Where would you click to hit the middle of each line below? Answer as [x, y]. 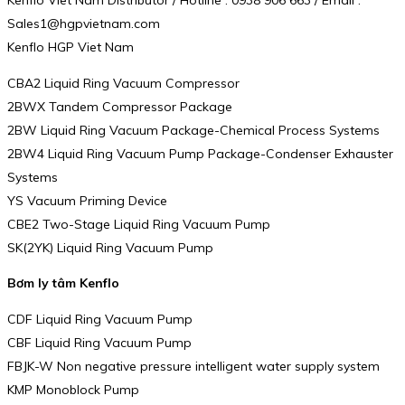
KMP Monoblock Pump [73, 389]
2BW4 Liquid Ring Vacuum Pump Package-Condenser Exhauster [200, 153]
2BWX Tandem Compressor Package [120, 106]
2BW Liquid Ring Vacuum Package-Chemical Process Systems [193, 130]
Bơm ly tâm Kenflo [63, 283]
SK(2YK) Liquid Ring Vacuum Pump [110, 247]
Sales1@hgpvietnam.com [84, 23]
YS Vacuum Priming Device [87, 200]
